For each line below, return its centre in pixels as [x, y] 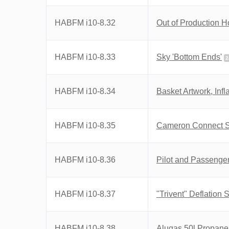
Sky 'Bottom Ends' [189, 57]
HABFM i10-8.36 [85, 160]
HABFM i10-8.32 [85, 23]
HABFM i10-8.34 [85, 91]
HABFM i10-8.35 [85, 125]
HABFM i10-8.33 [85, 57]
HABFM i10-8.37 [85, 194]
